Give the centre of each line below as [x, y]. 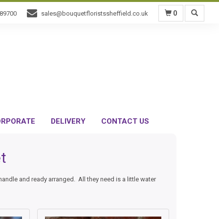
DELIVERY [68, 121]
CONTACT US [125, 121]
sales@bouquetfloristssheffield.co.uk [95, 13]
